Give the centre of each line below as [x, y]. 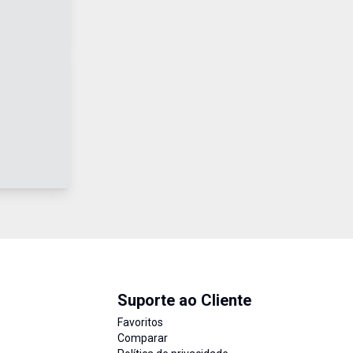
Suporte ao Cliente [184, 300]
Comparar [142, 338]
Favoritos [140, 322]
